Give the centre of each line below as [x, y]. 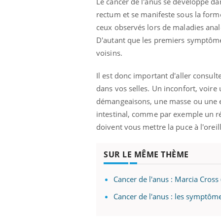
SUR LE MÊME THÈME [146, 154]
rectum [109, 14]
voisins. [109, 53]
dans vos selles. [124, 88]
